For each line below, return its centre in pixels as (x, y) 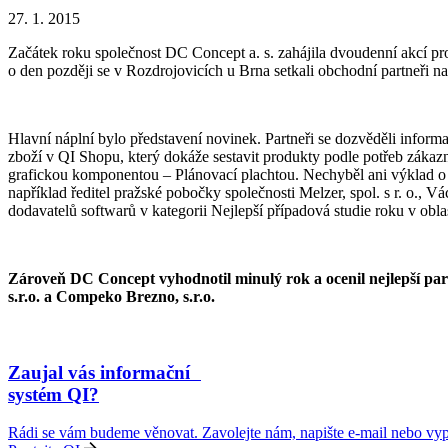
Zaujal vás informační (104, 372)
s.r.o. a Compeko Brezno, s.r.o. (113, 296)
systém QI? (53, 394)
